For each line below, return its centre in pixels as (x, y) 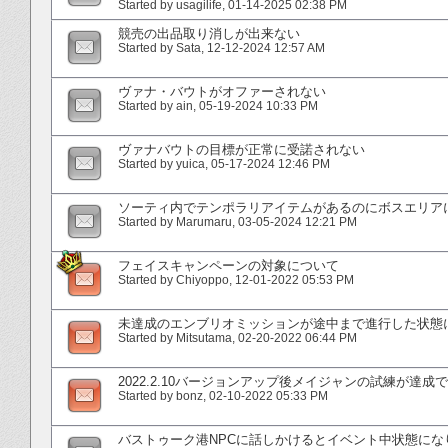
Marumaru (204, 221)
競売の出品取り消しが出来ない (209, 33)
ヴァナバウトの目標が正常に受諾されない (241, 149)
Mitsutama (204, 337)
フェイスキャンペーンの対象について (228, 265)
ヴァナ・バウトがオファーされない (222, 91)
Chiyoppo (202, 279)
